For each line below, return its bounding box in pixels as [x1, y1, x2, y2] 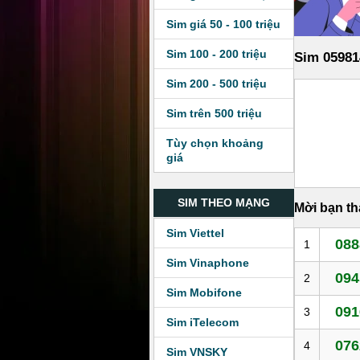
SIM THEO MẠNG [178, 196, 271, 209]
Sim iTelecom [166, 316, 239, 329]
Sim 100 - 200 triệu [166, 47, 267, 60]
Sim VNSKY [166, 346, 227, 358]
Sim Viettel [166, 227, 224, 239]
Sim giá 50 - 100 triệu [166, 18, 280, 31]
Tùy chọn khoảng [166, 137, 264, 149]
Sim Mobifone [166, 286, 242, 299]
